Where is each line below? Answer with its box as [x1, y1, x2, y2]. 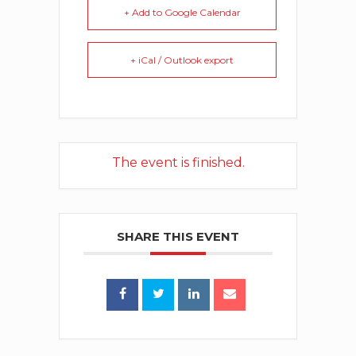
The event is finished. [111, 155, 245, 171]
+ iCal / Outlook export [130, 54, 234, 67]
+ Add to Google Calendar [123, 6, 241, 19]
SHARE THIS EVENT [117, 229, 239, 245]
